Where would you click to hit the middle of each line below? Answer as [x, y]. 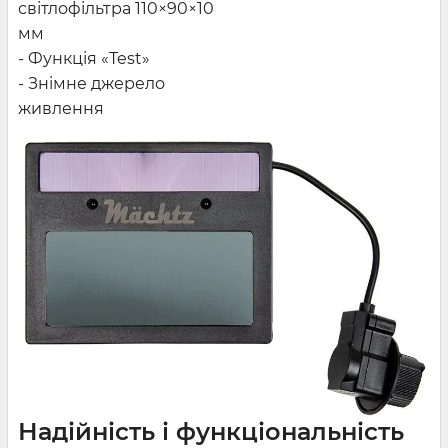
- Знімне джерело [91, 83]
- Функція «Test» [84, 58]
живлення [61, 108]
